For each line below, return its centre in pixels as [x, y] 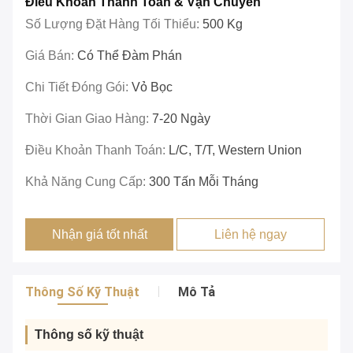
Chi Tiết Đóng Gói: [78, 87]
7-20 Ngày [181, 119]
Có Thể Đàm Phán [130, 56]
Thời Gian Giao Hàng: [89, 119]
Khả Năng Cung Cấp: [87, 182]
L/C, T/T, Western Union [235, 150]
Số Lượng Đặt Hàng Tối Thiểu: [114, 24]
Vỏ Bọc [152, 87]
